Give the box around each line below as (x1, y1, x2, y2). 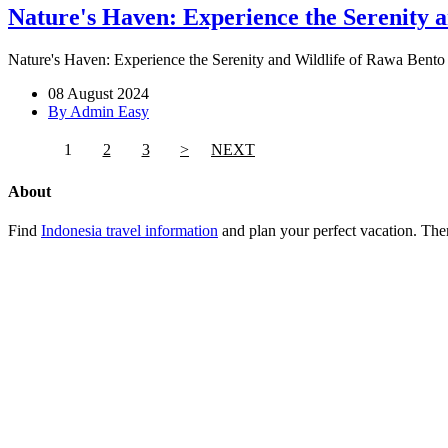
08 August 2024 (48, 84, 149, 102)
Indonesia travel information (41, 222, 218, 240)
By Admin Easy (48, 102, 149, 120)
